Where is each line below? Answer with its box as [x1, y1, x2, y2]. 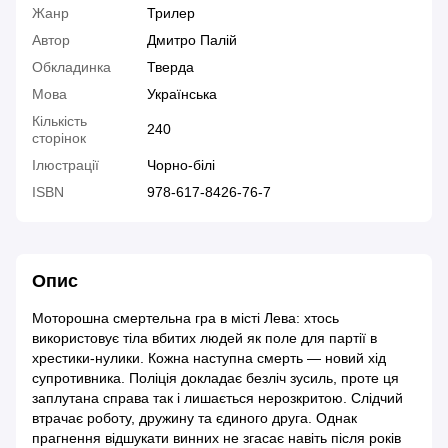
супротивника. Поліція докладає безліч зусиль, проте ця [32, 370, 399, 387]
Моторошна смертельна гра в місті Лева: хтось [32, 310, 339, 327]
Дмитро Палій [147, 32, 237, 49]
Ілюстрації [32, 157, 99, 174]
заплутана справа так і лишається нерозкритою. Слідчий [32, 390, 403, 407]
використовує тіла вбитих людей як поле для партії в [32, 330, 377, 347]
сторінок [32, 130, 86, 147]
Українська [147, 86, 217, 103]
